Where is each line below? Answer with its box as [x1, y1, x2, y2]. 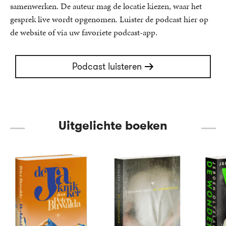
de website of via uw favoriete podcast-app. [10, 26, 157, 39]
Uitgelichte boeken [59, 117, 167, 135]
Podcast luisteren [72, 60, 142, 74]
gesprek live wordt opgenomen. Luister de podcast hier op [10, 13, 208, 26]
